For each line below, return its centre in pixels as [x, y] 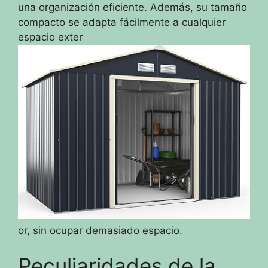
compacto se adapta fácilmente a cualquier [122, 22]
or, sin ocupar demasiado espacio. [100, 230]
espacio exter [50, 37]
